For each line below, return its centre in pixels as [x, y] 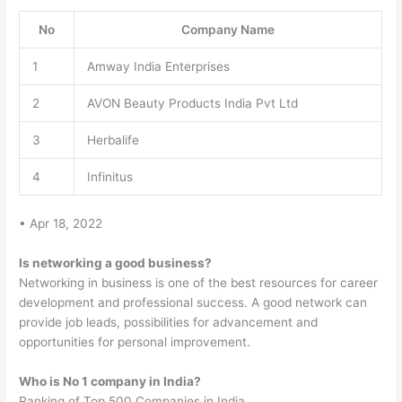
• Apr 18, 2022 [61, 224]
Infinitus [109, 176]
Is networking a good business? [116, 263]
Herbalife [113, 140]
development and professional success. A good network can [193, 303]
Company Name [228, 29]
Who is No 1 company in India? [110, 381]
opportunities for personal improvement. [135, 342]
